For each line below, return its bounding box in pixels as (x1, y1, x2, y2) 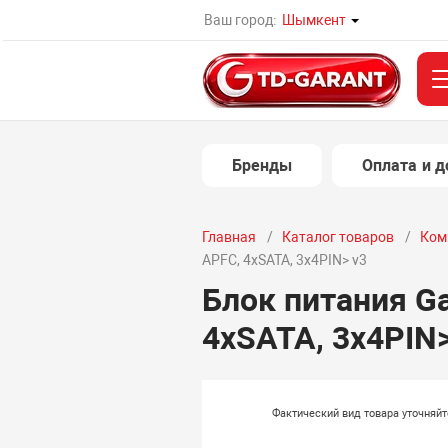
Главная (201, 229, 256, 245)
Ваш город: (204, 12, 277, 28)
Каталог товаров (281, 229, 394, 245)
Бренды (231, 156, 293, 175)
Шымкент (282, 12, 347, 28)
